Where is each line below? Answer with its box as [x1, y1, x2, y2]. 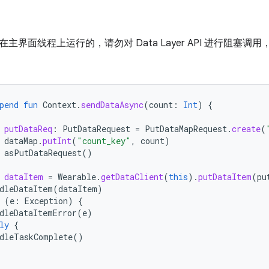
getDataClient [101, 171, 163, 183]
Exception [25, 195, 68, 207]
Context [43, 99, 76, 110]
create [232, 123, 261, 134]
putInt [43, 135, 71, 147]
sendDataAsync [81, 99, 144, 110]
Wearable [58, 171, 96, 183]
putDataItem [198, 171, 252, 183]
